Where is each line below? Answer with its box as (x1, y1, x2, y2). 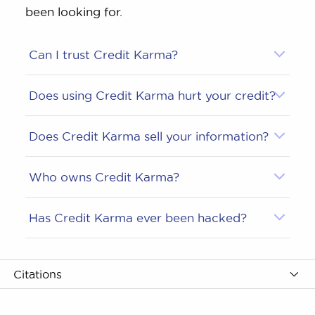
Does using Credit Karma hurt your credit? (28, 88, 276, 102)
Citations (13, 267, 62, 281)
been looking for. (25, 4, 122, 18)
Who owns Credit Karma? (28, 169, 179, 184)
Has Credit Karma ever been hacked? (28, 210, 247, 224)
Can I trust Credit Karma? (28, 47, 178, 61)
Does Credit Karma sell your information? (28, 129, 269, 143)
